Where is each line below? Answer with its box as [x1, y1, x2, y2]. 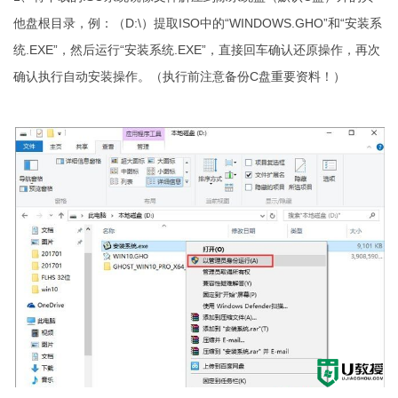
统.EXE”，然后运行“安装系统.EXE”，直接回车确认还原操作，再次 [13, 43, 380, 58]
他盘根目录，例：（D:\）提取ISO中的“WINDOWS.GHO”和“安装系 [13, 16, 382, 31]
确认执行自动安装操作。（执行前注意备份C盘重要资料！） [13, 69, 346, 84]
